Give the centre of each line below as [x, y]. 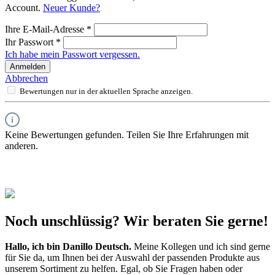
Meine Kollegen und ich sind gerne [201, 247]
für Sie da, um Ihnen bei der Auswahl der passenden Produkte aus [132, 258]
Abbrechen [26, 78]
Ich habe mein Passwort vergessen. [72, 54]
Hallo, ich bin [34, 247]
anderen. [21, 145]
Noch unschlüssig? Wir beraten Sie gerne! [137, 221]
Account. [24, 7]
